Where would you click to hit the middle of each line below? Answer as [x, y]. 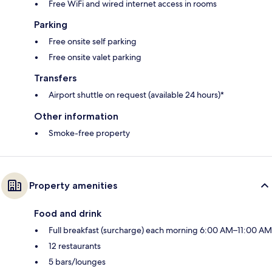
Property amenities [73, 185]
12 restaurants [75, 246]
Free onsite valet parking [95, 57]
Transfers [55, 78]
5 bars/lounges [77, 261]
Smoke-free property [89, 133]
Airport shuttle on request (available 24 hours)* [136, 94]
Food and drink [68, 213]
